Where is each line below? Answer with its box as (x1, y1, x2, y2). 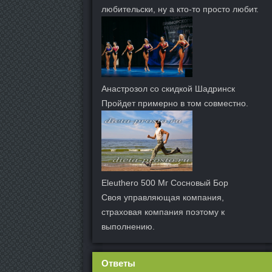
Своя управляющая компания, (101, 192, 224, 203)
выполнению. (101, 222, 155, 232)
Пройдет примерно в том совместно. (101, 98, 248, 109)
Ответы (101, 258, 135, 269)
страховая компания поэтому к (101, 207, 225, 217)
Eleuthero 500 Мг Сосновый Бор (101, 178, 228, 188)
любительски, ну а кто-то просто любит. (101, 4, 259, 14)
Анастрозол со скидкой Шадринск (101, 84, 235, 94)
